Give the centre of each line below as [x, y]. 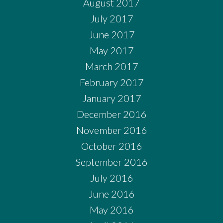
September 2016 [111, 162]
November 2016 [111, 130]
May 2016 [111, 210]
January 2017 [111, 98]
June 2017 [111, 35]
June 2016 [111, 194]
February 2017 [111, 82]
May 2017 [111, 51]
